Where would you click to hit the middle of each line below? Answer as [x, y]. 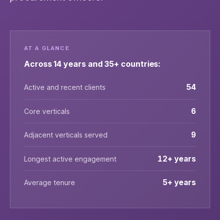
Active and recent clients [65, 87]
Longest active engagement [70, 159]
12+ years [177, 159]
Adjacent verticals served [66, 135]
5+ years [179, 182]
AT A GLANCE [47, 48]
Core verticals [47, 111]
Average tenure [50, 182]
